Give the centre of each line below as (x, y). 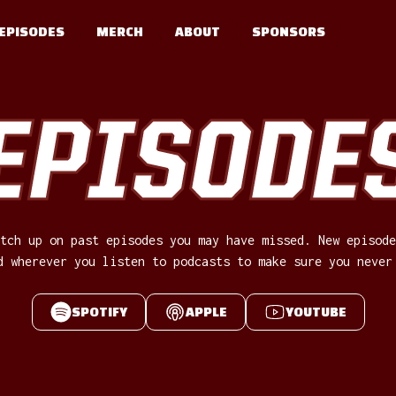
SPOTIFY (99, 312)
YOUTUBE (316, 312)
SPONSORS (288, 31)
